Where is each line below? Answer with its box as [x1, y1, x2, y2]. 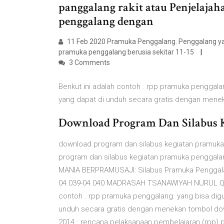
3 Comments [67, 58, 110, 66]
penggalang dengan [58, 13, 156, 29]
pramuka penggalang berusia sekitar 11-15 [58, 48, 195, 56]
